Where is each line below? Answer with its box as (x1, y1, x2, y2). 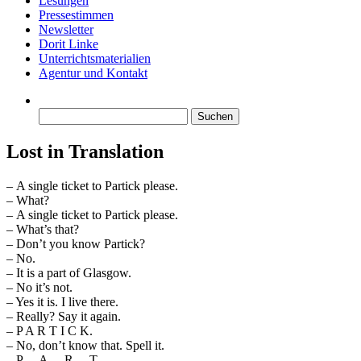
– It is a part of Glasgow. (6, 265, 131, 280)
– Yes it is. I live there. (6, 294, 118, 309)
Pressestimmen (39, 8, 114, 22)
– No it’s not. (6, 280, 73, 294)
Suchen (38, 107, 76, 121)
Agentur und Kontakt (39, 66, 147, 80)
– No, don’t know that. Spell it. (6, 338, 164, 352)
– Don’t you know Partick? (6, 236, 145, 251)
